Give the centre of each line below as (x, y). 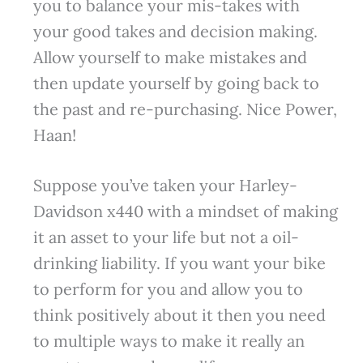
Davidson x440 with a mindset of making (185, 211)
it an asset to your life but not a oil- (166, 237)
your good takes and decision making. (175, 32)
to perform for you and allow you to (168, 289)
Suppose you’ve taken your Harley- (165, 186)
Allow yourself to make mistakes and (170, 58)
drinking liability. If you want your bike (179, 263)
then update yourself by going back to (176, 83)
